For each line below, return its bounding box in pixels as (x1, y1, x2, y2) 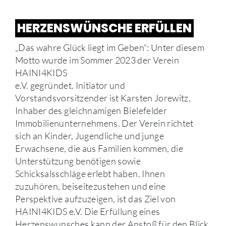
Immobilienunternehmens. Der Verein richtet (15, 117, 194, 129)
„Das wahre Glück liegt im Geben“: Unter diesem (15, 41, 205, 53)
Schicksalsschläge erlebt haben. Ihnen (15, 167, 165, 179)
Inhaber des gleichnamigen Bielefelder (15, 104, 167, 116)
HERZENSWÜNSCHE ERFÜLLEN (17, 19, 192, 36)
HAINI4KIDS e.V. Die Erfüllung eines (15, 205, 160, 217)
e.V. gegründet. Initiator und (15, 79, 126, 91)
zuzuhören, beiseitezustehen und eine (15, 180, 166, 192)
